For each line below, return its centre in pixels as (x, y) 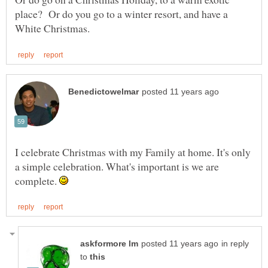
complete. (37, 180)
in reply (235, 243)
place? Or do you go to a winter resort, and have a (121, 14)
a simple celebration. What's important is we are (117, 166)
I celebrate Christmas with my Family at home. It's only (133, 152)
